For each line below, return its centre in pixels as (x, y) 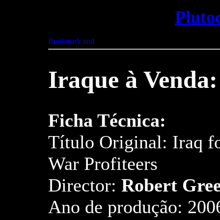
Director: (85, 185)
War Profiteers (103, 164)
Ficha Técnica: (107, 121)
